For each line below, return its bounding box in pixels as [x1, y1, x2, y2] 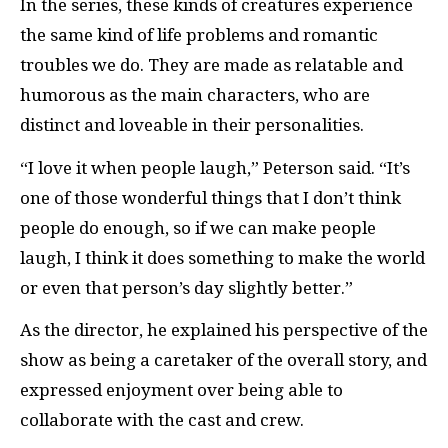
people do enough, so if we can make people [20, 217, 376, 238]
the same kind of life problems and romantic [20, 25, 378, 46]
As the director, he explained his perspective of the [20, 320, 428, 341]
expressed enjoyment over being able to [20, 380, 343, 401]
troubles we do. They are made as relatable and [20, 55, 403, 76]
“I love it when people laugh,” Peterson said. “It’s [20, 157, 410, 178]
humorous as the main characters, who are [20, 85, 370, 106]
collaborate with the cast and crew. [20, 410, 304, 431]
